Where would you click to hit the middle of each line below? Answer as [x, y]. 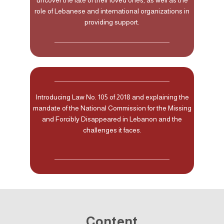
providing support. [112, 22]
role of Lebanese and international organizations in [112, 11]
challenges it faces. [112, 130]
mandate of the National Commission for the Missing [112, 108]
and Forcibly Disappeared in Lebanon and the [112, 119]
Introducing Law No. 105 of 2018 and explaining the [112, 97]
